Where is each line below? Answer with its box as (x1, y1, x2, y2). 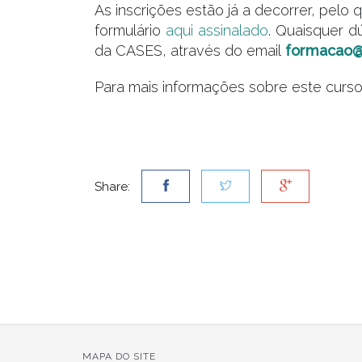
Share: (95, 179, 130, 194)
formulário (95, 21, 166, 39)
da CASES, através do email (95, 41, 285, 59)
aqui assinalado (166, 21, 269, 39)
